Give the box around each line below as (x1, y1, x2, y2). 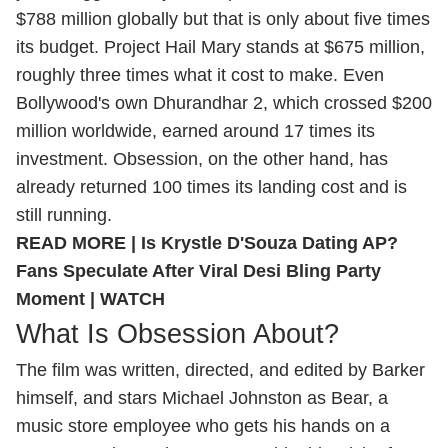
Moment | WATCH (16, 289, 165, 309)
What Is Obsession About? (16, 319, 339, 349)
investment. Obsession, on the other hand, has (16, 149, 388, 169)
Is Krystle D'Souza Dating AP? (141, 233, 398, 253)
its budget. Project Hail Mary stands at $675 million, (16, 37, 425, 57)
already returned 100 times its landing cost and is (16, 177, 407, 197)
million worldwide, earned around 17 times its (16, 121, 375, 141)
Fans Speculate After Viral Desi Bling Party (16, 261, 381, 281)
